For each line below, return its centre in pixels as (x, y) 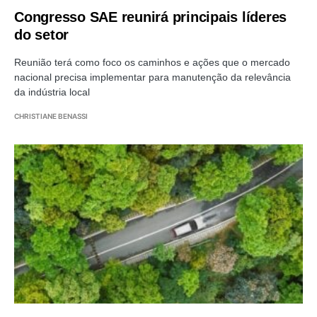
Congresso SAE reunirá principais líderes (150, 17)
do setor (41, 34)
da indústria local (52, 92)
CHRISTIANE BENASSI (51, 116)
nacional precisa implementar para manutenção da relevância (152, 77)
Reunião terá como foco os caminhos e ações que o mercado (152, 62)
